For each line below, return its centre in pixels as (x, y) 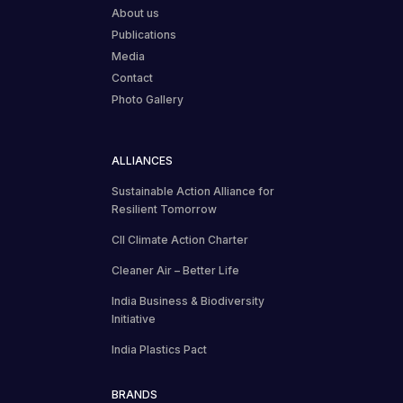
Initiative (134, 319)
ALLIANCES (142, 161)
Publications (144, 35)
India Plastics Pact (159, 350)
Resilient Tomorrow (164, 210)
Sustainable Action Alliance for (193, 192)
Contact (132, 78)
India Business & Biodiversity (188, 301)
